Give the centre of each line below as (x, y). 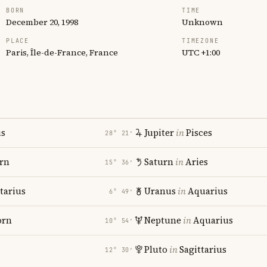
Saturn (159, 162)
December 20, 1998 (42, 22)
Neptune (163, 220)
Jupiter (159, 133)
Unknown (202, 22)
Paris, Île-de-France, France (62, 52)
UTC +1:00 (201, 52)
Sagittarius (203, 249)
